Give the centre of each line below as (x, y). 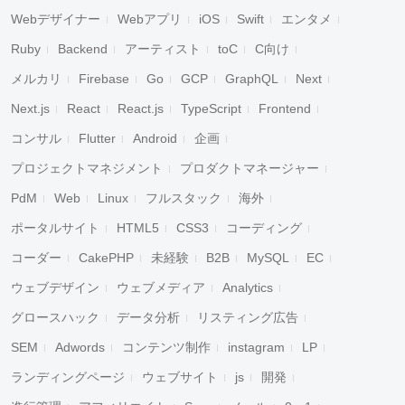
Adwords (80, 347)
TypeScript (211, 108)
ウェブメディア (161, 287)
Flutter (97, 138)
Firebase (104, 79)
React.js (141, 108)
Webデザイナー (56, 19)
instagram (256, 347)
